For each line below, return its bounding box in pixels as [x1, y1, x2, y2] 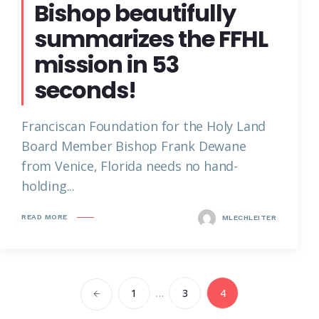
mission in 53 [34, 48, 179, 80]
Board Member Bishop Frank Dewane [21, 137, 246, 155]
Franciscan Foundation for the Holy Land [21, 117, 266, 135]
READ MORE [21, 213, 68, 221]
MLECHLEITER [219, 213, 276, 221]
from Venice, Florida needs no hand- [21, 157, 238, 174]
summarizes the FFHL [34, 22, 268, 55]
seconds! [34, 73, 136, 106]
